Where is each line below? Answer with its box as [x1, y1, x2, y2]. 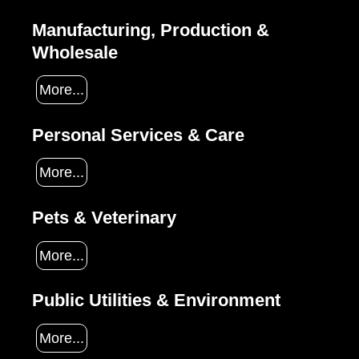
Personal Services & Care [32, 124, 244, 145]
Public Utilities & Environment [32, 290, 280, 311]
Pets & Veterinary [32, 208, 176, 228]
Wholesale [32, 42, 118, 63]
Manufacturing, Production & [32, 19, 269, 40]
